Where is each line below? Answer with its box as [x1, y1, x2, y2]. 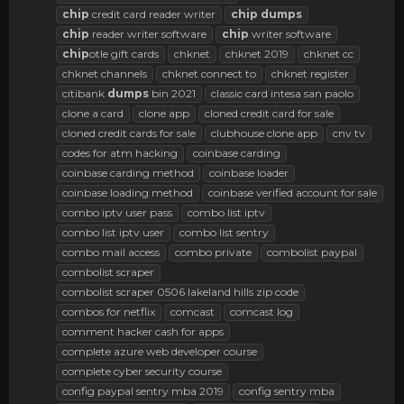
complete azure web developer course [62, 344, 257, 358]
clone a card [62, 106, 124, 120]
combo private [175, 244, 252, 259]
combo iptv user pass [62, 205, 172, 219]
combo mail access [62, 244, 160, 259]
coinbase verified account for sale [208, 185, 377, 199]
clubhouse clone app [211, 125, 317, 140]
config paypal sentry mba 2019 [62, 383, 224, 398]
